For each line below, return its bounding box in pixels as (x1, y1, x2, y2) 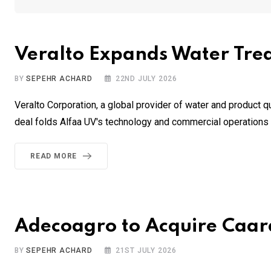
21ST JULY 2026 (115, 246, 177, 255)
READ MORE (30, 152, 77, 161)
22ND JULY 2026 (115, 74, 178, 83)
